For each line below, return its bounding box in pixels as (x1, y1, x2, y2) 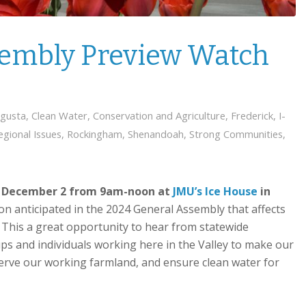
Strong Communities (189, 127, 283, 141)
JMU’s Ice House (173, 184, 258, 199)
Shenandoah (128, 127, 184, 141)
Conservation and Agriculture (93, 109, 225, 123)
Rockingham (67, 127, 122, 141)
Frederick (231, 109, 273, 123)
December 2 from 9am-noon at (1, 184, 173, 199)
